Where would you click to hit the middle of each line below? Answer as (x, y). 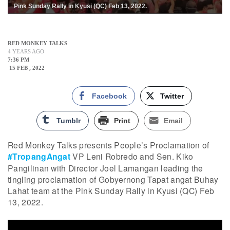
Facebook (109, 96)
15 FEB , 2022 (26, 68)
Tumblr (69, 121)
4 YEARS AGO (26, 52)
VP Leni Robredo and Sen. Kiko (132, 156)
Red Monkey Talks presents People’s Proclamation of (109, 145)
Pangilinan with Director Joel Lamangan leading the (106, 168)
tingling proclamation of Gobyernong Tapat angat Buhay (113, 179)
